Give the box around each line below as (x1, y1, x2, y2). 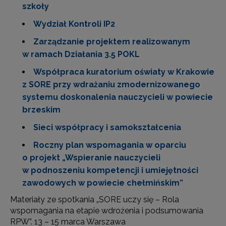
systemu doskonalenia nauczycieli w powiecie (22, 92, 213, 102)
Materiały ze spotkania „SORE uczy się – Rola (10, 195, 179, 204)
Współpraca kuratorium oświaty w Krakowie (33, 67, 214, 77)
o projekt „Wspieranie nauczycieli (22, 153, 160, 162)
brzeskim (22, 105, 61, 115)
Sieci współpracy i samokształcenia (33, 123, 181, 132)
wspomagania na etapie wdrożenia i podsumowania (10, 206, 203, 215)
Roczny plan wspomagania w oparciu (33, 140, 186, 150)
